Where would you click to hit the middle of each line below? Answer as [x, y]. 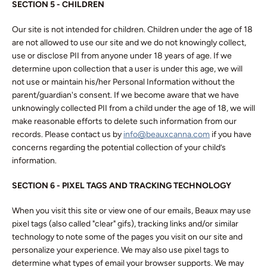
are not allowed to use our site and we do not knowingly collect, [129, 43]
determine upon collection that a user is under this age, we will [127, 69]
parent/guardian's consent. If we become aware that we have [125, 95]
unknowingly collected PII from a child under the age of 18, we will [133, 108]
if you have [231, 134]
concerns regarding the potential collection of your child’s [119, 148]
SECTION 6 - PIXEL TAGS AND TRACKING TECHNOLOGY [122, 186]
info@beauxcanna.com [167, 134]
